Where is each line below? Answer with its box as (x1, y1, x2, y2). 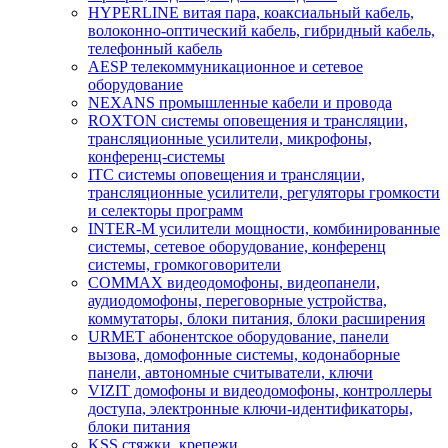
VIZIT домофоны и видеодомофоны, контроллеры (88, 381, 432, 399)
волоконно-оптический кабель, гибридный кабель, (88, 21, 435, 39)
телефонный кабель (88, 39, 222, 57)
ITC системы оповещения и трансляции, (88, 165, 365, 183)
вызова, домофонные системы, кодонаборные (88, 345, 400, 363)
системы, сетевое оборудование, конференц (88, 237, 386, 255)
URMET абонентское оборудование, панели (88, 327, 389, 345)
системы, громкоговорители (88, 255, 281, 273)
